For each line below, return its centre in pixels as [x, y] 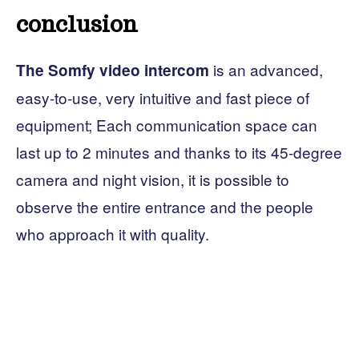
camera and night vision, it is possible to [153, 179]
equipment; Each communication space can [167, 124]
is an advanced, [268, 69]
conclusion [77, 24]
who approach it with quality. [113, 233]
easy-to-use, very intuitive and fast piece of [163, 97]
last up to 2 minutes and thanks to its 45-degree [179, 151]
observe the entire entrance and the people [165, 206]
